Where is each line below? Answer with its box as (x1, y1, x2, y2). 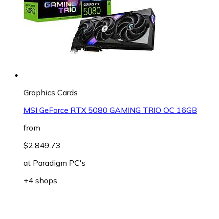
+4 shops (23, 175, 57, 185)
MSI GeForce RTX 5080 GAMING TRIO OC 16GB (23, 105, 197, 115)
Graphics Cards (23, 87, 78, 97)
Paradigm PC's (33, 157, 86, 168)
